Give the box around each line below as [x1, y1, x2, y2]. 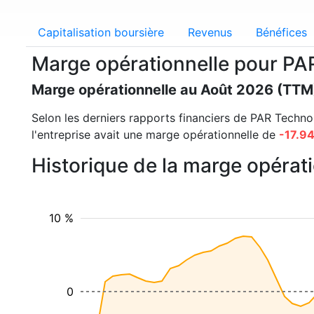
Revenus [188, 25, 232, 39]
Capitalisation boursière [38, 25, 164, 39]
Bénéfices [256, 25, 307, 39]
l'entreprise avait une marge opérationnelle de [32, 128, 279, 142]
